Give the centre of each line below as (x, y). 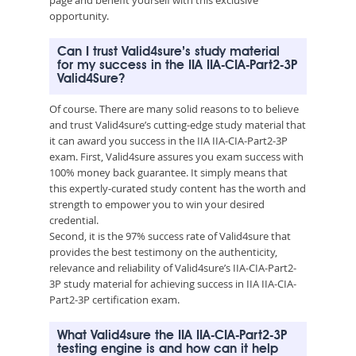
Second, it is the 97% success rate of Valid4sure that (170, 236)
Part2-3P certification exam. (114, 299)
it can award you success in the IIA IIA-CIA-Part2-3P (168, 140)
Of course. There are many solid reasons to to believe (174, 108)
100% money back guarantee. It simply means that (168, 172)
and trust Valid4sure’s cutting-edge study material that (178, 124)
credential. (74, 220)
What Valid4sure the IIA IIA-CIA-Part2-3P (172, 336)
